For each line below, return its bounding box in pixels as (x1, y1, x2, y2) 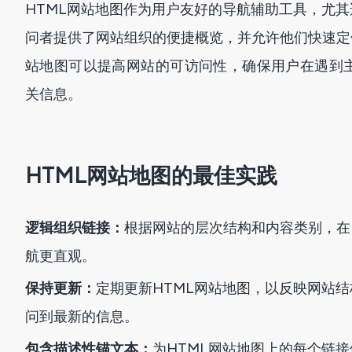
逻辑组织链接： (25, 218, 124, 237)
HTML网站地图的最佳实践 (25, 162, 277, 189)
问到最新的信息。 (25, 307, 138, 326)
